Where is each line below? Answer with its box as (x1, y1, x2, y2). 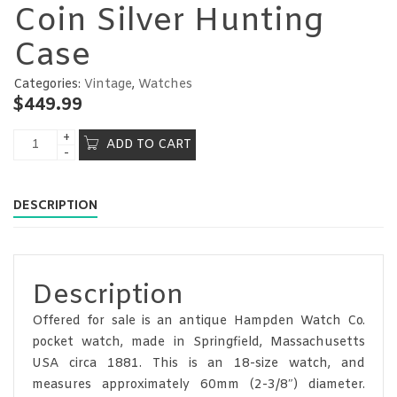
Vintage (84, 75, 132, 93)
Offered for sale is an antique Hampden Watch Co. (32, 312, 365, 330)
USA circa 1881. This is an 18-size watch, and (32, 354, 365, 372)
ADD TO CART (106, 136, 191, 153)
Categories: (13, 75, 84, 93)
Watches (138, 75, 192, 93)
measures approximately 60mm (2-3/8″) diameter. (32, 376, 365, 393)
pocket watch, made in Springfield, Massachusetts (32, 333, 365, 351)
